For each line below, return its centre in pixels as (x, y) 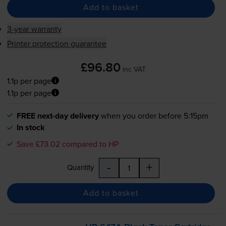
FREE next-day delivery (58, 116)
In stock (31, 127)
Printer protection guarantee (56, 43)
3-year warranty (34, 29)
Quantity (80, 167)
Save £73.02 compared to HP (67, 144)
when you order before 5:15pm (154, 115)
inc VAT (134, 69)
